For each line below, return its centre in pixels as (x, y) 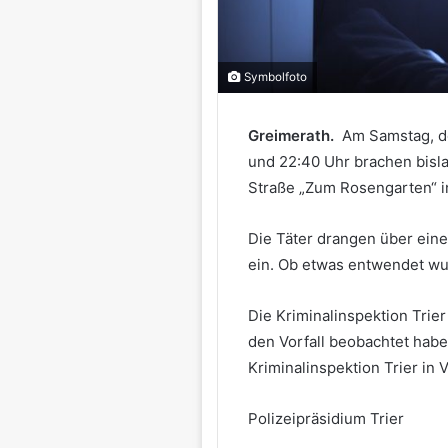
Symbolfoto (273, 77)
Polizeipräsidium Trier (325, 419)
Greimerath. (294, 136)
